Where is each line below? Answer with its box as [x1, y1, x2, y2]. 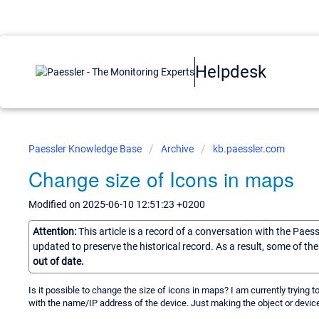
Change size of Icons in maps [28, 164, 294, 193]
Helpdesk [195, 61, 266, 82]
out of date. [33, 255, 84, 267]
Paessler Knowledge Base [28, 143, 144, 155]
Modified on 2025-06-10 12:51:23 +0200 [28, 199, 205, 210]
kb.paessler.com [213, 143, 285, 155]
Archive [161, 143, 194, 155]
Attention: [33, 225, 78, 237]
